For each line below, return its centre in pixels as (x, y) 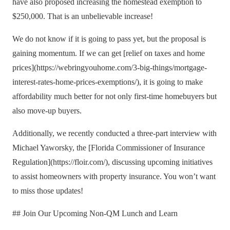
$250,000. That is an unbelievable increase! (83, 16)
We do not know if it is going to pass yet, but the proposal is (109, 39)
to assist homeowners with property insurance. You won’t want (114, 176)
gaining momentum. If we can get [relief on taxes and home (109, 53)
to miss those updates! (48, 191)
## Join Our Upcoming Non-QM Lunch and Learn (95, 213)
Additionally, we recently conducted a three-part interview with (114, 133)
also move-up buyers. (47, 111)
